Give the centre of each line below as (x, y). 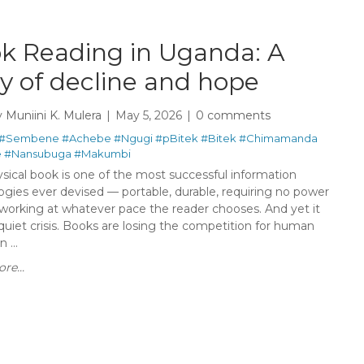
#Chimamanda (278, 138)
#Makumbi (102, 154)
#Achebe (87, 138)
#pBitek (177, 138)
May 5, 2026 (149, 115)
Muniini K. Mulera (54, 115)
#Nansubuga (38, 154)
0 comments (233, 115)
